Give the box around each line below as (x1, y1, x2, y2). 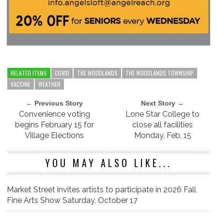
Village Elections (25, 130, 84, 140)
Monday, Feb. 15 (134, 130, 191, 140)
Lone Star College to (125, 109, 200, 119)
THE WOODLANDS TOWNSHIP (125, 68, 194, 77)
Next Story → (141, 99, 185, 107)
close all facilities (132, 120, 193, 129)
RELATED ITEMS (11, 68, 47, 77)
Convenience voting (18, 109, 90, 119)
